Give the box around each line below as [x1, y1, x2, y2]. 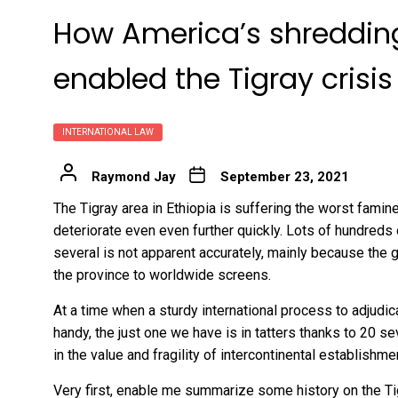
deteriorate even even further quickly [53, 221, 280, 239]
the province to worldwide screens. [53, 266, 271, 283]
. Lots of [280, 221, 335, 239]
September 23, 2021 [219, 168, 349, 185]
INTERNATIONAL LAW [62, 126, 154, 137]
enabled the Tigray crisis [53, 58, 393, 99]
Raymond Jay [91, 168, 176, 185]
